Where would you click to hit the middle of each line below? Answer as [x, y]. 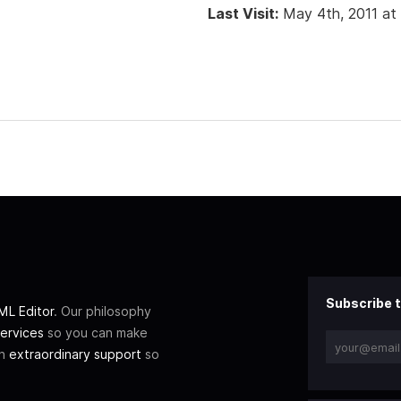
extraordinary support [75, 354]
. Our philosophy [102, 311]
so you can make [96, 333]
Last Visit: [243, 13]
